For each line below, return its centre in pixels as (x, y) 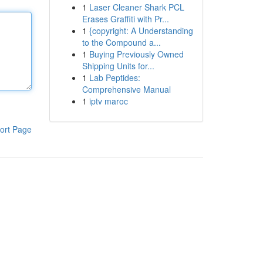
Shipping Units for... (118, 66)
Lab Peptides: (114, 77)
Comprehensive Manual (126, 89)
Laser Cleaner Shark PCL (136, 7)
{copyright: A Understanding (141, 31)
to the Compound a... (121, 42)
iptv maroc (108, 101)
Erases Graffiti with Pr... (125, 19)
